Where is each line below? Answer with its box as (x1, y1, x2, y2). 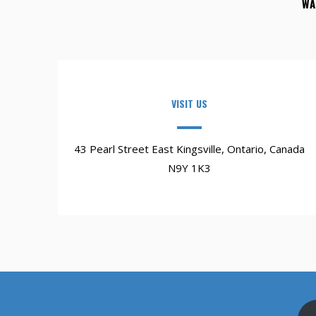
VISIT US (171, 96, 208, 111)
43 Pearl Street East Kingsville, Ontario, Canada (74, 142, 305, 156)
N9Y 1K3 (168, 161, 212, 175)
